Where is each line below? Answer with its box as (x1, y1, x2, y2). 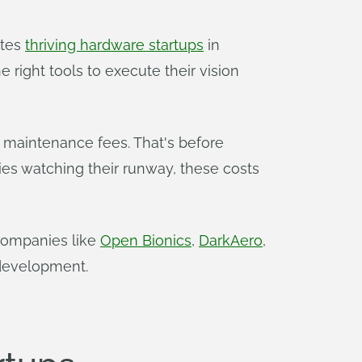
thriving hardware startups (25, 36, 204, 53)
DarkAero (199, 232, 263, 249)
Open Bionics (100, 232, 192, 249)
